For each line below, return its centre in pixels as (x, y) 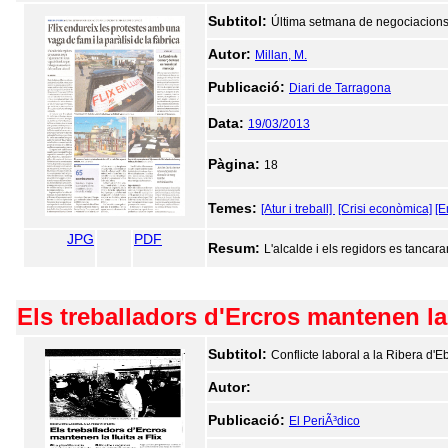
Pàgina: (236, 164)
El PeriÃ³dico (324, 421)
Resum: (236, 248)
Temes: (234, 208)
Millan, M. (281, 55)
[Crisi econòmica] (385, 209)
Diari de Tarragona (340, 88)
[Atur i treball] (298, 209)
